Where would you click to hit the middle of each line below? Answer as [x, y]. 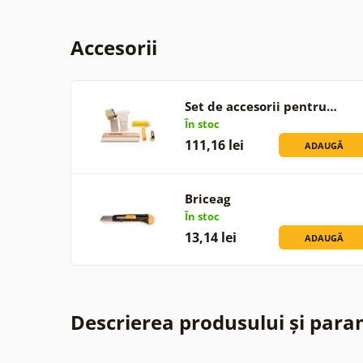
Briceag [207, 198]
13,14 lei [210, 237]
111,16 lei [214, 145]
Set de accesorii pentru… [261, 106]
